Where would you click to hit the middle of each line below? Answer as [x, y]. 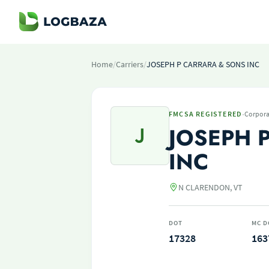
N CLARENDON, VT [210, 187]
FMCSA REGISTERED [206, 114]
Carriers [130, 64]
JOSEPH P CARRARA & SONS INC [203, 64]
